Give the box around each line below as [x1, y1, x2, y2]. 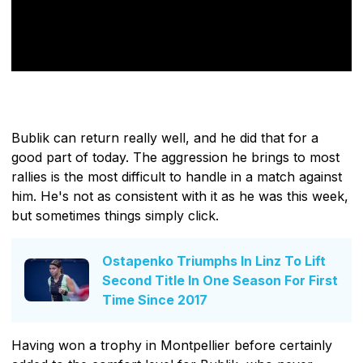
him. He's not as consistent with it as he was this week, [11, 187, 348, 204]
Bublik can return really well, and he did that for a [11, 129, 318, 146]
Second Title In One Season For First [102, 271, 338, 288]
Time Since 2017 [102, 291, 207, 308]
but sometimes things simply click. [11, 207, 219, 224]
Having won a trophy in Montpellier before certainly [11, 336, 332, 353]
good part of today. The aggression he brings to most [11, 148, 340, 165]
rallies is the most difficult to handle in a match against [11, 168, 342, 185]
